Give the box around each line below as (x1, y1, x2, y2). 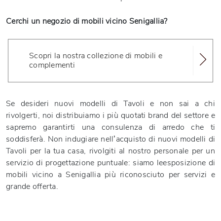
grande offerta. (6, 181, 58, 192)
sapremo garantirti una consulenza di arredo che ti (6, 122, 215, 133)
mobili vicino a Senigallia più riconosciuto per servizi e (6, 169, 215, 180)
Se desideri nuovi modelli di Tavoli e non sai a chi (6, 98, 215, 109)
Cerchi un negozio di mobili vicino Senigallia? (6, 16, 168, 27)
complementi (29, 60, 75, 71)
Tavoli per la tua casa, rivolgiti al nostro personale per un (6, 146, 215, 156)
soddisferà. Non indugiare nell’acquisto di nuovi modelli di (6, 134, 215, 145)
